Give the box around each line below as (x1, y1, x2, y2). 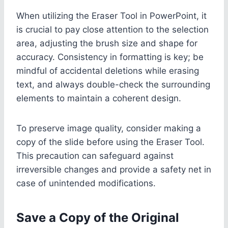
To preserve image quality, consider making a (16, 123, 201, 133)
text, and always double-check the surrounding (16, 79, 210, 90)
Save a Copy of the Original (16, 210, 179, 225)
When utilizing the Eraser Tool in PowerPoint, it (16, 10, 207, 21)
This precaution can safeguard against (16, 150, 174, 161)
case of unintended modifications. (16, 178, 156, 188)
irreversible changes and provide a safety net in (16, 164, 211, 175)
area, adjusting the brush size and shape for (16, 38, 197, 48)
